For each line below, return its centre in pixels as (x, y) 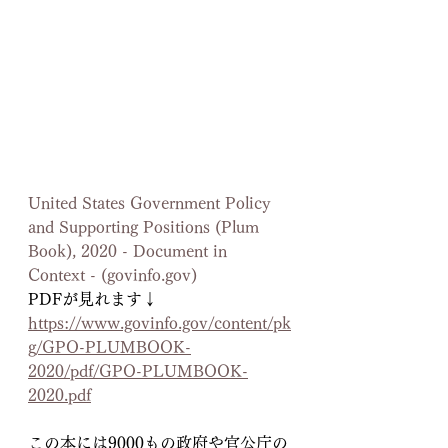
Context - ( (67, 275)
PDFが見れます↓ (93, 299)
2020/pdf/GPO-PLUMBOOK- (138, 371)
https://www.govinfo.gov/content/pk (159, 323)
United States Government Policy (152, 203)
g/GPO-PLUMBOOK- (109, 347)
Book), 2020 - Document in (130, 251)
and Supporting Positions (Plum (146, 227)
